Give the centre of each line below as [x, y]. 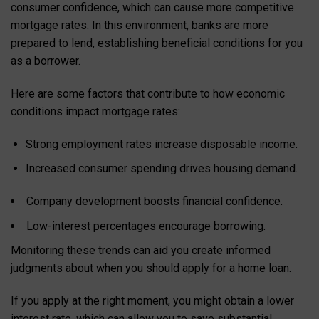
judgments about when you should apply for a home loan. [151, 268]
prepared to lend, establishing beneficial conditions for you [157, 43]
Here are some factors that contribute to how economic [148, 93]
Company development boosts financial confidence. [155, 202]
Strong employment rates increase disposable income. [161, 144]
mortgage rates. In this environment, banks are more [140, 26]
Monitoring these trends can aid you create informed [141, 251]
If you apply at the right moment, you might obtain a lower [152, 301]
